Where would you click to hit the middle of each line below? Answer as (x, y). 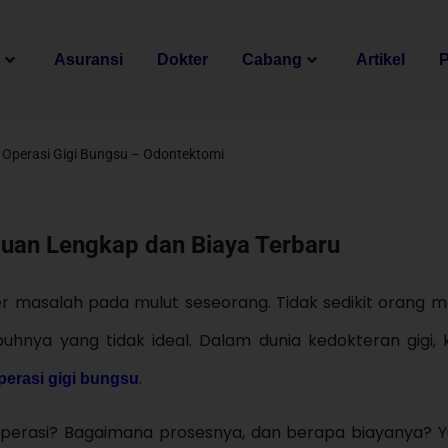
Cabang (272, 60)
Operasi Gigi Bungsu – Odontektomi (113, 153)
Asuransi (89, 60)
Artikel (381, 60)
